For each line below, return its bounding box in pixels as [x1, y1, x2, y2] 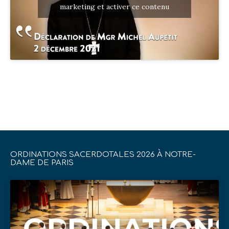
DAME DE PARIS [10, 158, 74, 167]
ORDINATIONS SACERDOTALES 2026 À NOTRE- [10, 150, 196, 159]
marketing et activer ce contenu [60, 2, 169, 12]
